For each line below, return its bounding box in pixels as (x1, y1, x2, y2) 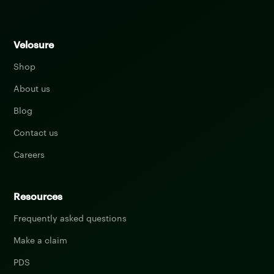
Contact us (13, 125, 59, 138)
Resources (13, 188, 63, 202)
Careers (13, 147, 45, 160)
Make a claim (13, 233, 68, 246)
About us (13, 81, 51, 94)
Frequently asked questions (13, 211, 127, 224)
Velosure (13, 37, 54, 51)
